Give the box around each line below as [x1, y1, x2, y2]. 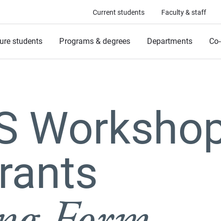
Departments [147, 37, 192, 46]
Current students [93, 8, 145, 16]
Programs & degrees [59, 37, 130, 46]
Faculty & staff [161, 8, 206, 16]
